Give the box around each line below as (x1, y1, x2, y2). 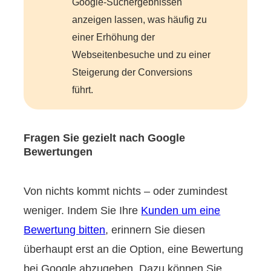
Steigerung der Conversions (72, 67, 193, 78)
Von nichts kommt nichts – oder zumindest (24, 184, 228, 197)
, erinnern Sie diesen (105, 223, 206, 236)
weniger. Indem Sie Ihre (24, 204, 142, 217)
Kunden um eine (141, 204, 221, 217)
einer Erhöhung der (72, 31, 155, 43)
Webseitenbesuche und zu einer (72, 49, 211, 60)
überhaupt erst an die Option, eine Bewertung (24, 243, 244, 255)
